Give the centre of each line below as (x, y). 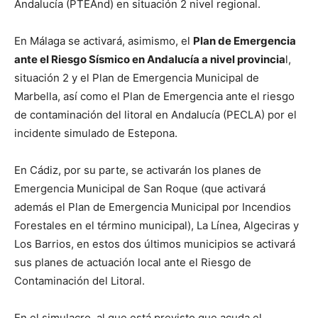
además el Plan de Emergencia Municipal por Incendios (153, 207)
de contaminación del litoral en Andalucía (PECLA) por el (155, 115)
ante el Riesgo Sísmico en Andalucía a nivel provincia (150, 59)
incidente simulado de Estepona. (96, 133)
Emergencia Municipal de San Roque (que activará (140, 188)
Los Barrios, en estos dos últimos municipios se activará (155, 244)
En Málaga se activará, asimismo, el (104, 41)
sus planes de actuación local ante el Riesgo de (133, 262)
